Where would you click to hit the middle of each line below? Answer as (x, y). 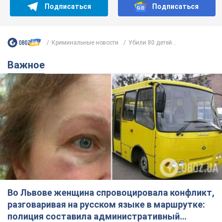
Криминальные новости (85, 42)
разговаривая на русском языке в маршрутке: (106, 204)
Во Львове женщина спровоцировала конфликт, (111, 192)
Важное (29, 65)
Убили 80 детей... (152, 42)
